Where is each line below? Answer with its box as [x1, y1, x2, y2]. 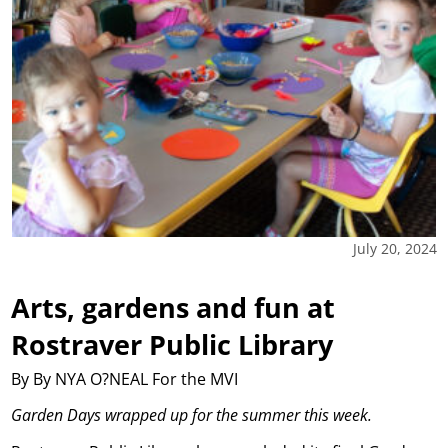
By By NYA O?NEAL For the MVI [11, 367, 243, 390]
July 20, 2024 [352, 238, 437, 258]
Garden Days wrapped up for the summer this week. [11, 403, 373, 426]
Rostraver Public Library [11, 325, 334, 363]
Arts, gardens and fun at [11, 288, 336, 326]
